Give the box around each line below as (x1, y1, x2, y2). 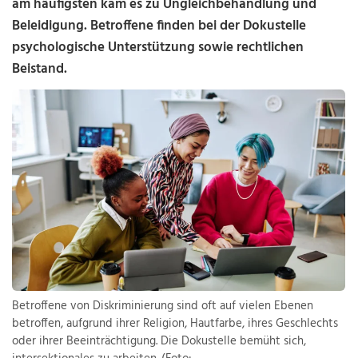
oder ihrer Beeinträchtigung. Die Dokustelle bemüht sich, (12, 332, 307, 352)
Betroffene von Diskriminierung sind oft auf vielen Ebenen (12, 296, 314, 316)
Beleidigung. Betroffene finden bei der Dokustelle (12, 15, 307, 37)
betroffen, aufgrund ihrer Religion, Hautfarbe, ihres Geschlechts (12, 314, 339, 334)
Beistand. (12, 58, 68, 80)
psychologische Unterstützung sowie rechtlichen (12, 37, 304, 58)
